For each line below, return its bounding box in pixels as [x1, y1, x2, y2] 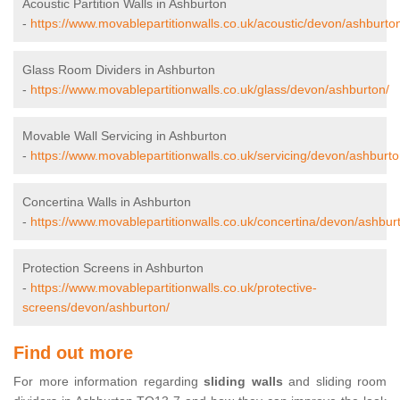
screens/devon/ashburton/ [22, 300, 170, 315]
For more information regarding [13, 374, 204, 389]
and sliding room [282, 374, 387, 389]
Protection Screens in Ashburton [22, 261, 204, 276]
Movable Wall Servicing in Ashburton [22, 129, 227, 144]
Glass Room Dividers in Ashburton [22, 62, 215, 78]
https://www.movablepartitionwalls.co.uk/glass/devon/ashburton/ [30, 82, 389, 97]
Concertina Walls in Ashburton [22, 195, 191, 210]
